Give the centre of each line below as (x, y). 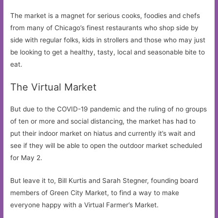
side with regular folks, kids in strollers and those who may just (108, 40)
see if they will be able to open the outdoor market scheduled (106, 146)
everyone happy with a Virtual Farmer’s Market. (85, 205)
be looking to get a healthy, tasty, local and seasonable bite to (108, 52)
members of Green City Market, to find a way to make (95, 193)
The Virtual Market (54, 87)
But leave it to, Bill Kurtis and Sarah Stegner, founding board (104, 181)
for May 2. (27, 158)
